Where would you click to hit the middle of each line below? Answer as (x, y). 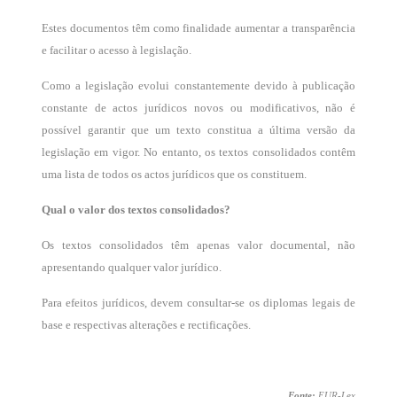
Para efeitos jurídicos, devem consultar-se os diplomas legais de (198, 303)
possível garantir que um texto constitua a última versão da (198, 130)
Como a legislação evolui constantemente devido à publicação (198, 86)
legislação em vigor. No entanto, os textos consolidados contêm (198, 152)
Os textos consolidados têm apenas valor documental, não (198, 245)
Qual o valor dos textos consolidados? (136, 210)
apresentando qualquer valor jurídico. (131, 267)
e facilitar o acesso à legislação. (116, 50)
